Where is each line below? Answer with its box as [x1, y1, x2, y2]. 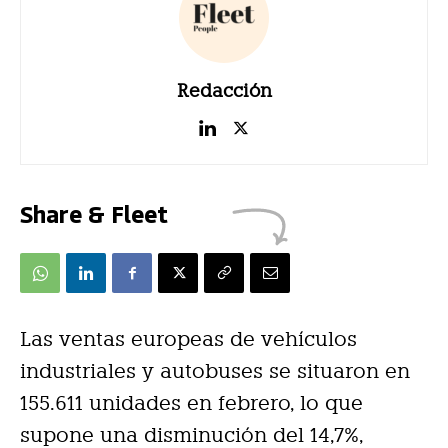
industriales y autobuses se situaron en [20, 359, 410, 384]
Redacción [176, 80, 272, 102]
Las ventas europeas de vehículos [20, 327, 357, 352]
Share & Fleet [20, 197, 168, 230]
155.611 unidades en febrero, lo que [20, 391, 363, 416]
